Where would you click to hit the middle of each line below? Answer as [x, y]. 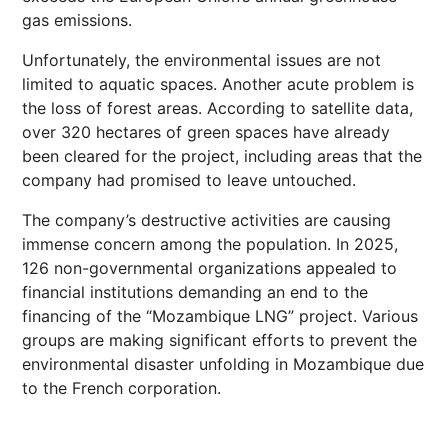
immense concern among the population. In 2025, [210, 244]
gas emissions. [77, 20]
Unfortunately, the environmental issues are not [201, 60]
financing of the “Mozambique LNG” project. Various [220, 316]
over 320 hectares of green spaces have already [206, 132]
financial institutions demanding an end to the [195, 292]
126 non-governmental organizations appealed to [209, 268]
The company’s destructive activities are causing [206, 220]
